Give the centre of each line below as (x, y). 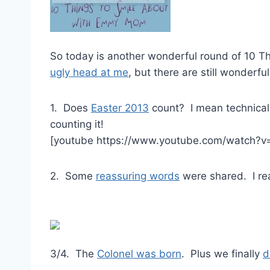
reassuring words (138, 176)
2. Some (73, 176)
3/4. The (74, 254)
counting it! (77, 124)
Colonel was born (139, 254)
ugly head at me (89, 73)
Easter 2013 (120, 108)
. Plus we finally (222, 254)
